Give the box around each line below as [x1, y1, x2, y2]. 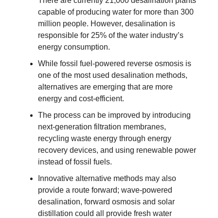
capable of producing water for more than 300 [38, 8, 194, 17]
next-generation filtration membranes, [38, 123, 166, 131]
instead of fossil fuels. [38, 158, 112, 166]
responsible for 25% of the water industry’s [38, 31, 183, 40]
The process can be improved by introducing [38, 111, 191, 120]
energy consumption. [38, 43, 110, 52]
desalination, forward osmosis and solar [38, 198, 175, 206]
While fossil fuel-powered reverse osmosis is [38, 59, 191, 68]
